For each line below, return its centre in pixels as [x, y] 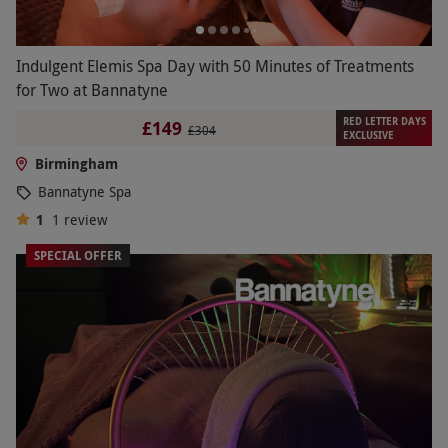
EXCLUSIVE [368, 135]
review [85, 220]
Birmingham [76, 164]
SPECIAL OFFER [78, 256]
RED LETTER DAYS [384, 121]
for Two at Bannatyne [92, 90]
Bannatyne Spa [84, 192]
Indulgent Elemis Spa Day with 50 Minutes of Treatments [215, 66]
